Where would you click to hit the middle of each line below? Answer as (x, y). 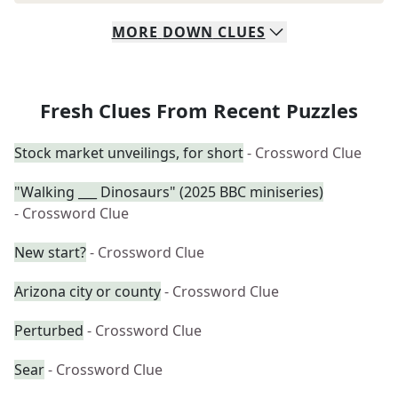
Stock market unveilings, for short (129, 153)
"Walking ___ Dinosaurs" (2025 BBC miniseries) (169, 192)
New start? (50, 252)
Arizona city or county (88, 291)
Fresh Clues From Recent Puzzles (199, 110)
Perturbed (49, 330)
